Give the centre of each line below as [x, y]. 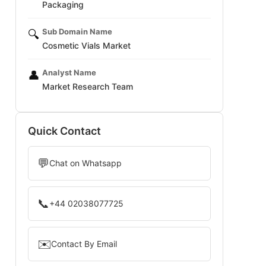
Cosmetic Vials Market [86, 45]
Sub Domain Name [77, 31]
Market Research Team [88, 86]
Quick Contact [64, 131]
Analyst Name [69, 72]
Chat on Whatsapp [85, 163]
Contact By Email [84, 244]
